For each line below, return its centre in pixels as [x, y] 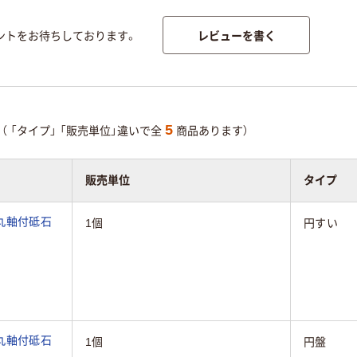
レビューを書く [236, 35]
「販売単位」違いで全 [112, 131]
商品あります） [211, 131]
